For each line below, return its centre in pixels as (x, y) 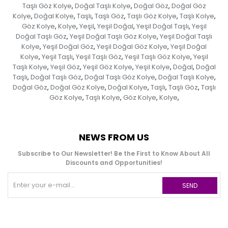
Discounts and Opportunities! (114, 163)
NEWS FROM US (114, 137)
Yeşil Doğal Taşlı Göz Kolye (113, 37)
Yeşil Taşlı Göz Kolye (157, 57)
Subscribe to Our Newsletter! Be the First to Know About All (114, 154)
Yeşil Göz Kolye (107, 67)
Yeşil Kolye (152, 67)
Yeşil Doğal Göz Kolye (132, 47)
